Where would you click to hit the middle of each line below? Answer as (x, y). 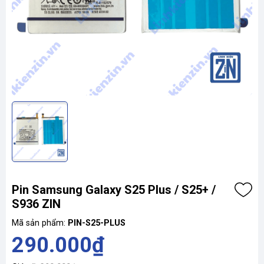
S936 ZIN (36, 204)
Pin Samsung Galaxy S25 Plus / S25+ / (114, 190)
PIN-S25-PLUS (97, 223)
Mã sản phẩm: (40, 223)
